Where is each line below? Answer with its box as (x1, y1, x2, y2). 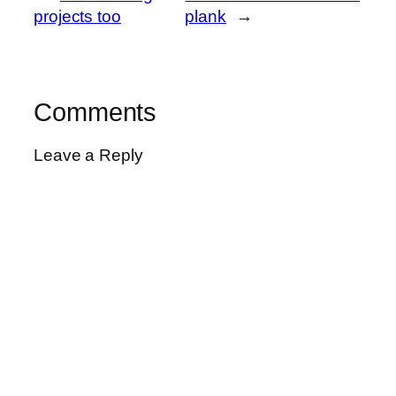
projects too (34, 6, 121, 26)
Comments (34, 97, 157, 126)
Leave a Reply (34, 146, 143, 165)
